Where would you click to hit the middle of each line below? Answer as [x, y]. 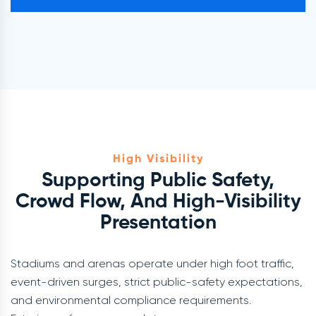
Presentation [158, 223]
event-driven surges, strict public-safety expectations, [157, 282]
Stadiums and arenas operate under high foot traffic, [152, 263]
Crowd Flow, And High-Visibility [158, 202]
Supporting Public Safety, [158, 181]
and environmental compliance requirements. [131, 300]
